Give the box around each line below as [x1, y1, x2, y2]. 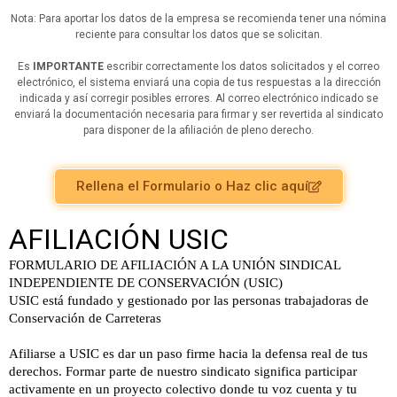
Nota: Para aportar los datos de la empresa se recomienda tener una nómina [11, 12, 386, 25]
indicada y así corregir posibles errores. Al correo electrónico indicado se [19, 92, 378, 105]
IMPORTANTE [33, 60, 104, 73]
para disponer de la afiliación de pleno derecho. [83, 124, 314, 136]
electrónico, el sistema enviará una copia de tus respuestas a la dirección [16, 76, 381, 89]
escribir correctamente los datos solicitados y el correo [104, 60, 379, 73]
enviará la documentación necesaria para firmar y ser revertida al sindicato [14, 108, 383, 121]
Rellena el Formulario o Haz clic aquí [75, 178, 308, 195]
